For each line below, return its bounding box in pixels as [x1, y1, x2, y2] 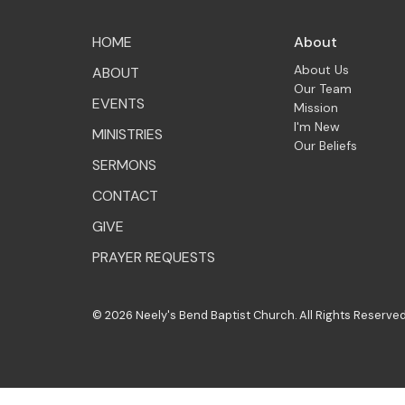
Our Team [294, 80, 353, 98]
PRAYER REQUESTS [92, 247, 215, 267]
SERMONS [92, 155, 156, 174]
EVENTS [92, 93, 145, 113]
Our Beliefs [294, 137, 358, 155]
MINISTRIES [92, 124, 163, 144]
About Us [294, 61, 350, 79]
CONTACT [92, 185, 158, 205]
